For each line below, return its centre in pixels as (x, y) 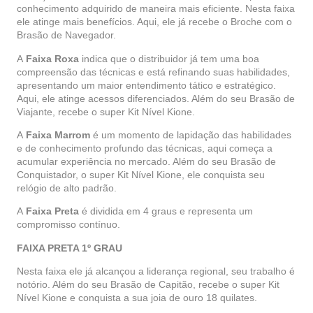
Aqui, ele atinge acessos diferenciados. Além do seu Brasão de (156, 98)
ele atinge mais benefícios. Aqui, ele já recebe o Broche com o (154, 22)
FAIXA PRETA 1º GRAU (70, 248)
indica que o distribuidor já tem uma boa (169, 58)
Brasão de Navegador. (66, 35)
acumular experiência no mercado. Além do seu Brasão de (146, 161)
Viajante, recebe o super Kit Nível (92, 111)
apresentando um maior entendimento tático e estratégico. (146, 85)
